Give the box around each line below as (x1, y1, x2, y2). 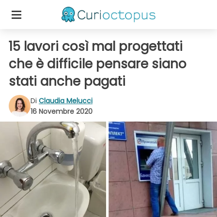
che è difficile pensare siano (9, 55, 186, 73)
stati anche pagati (9, 73, 129, 90)
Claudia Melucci (39, 95, 93, 106)
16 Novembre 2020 (31, 106, 93, 116)
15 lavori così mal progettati (9, 38, 183, 55)
